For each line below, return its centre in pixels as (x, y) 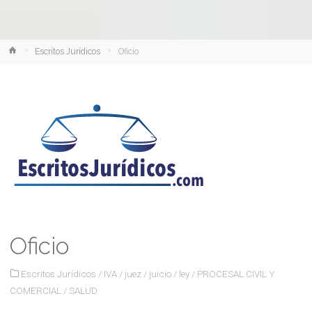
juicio (160, 273)
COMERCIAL (35, 290)
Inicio (28, 50)
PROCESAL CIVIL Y (236, 273)
